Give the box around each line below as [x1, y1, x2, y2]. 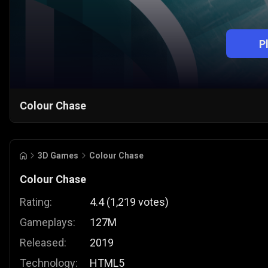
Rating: [20, 196, 52, 209]
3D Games [38, 151, 78, 161]
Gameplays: [20, 216, 75, 229]
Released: [20, 236, 66, 249]
